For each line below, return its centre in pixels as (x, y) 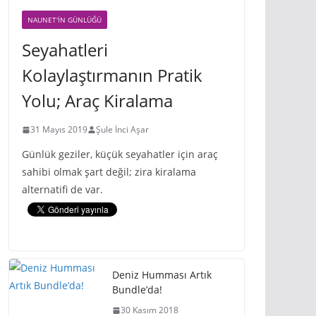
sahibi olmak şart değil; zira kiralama (109, 172)
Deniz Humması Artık (162, 275)
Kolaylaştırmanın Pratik (112, 75)
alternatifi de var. (62, 189)
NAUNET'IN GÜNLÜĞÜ (65, 20)
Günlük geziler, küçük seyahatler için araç (120, 154)
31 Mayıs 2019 (59, 129)
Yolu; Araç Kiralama (97, 101)
